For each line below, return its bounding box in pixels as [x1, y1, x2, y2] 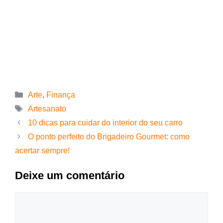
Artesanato [27, 105, 66, 113]
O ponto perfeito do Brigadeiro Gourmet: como [27, 132, 190, 141]
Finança [46, 91, 75, 100]
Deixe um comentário [15, 169, 124, 182]
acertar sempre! [15, 146, 70, 155]
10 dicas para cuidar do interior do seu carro [27, 118, 183, 127]
